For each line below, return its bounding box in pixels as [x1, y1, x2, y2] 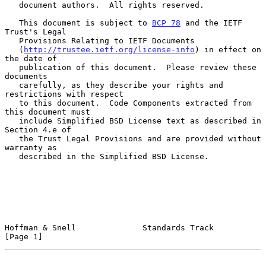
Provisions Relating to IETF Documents [5, 36, 19, 45]
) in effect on [195, 45, 261, 54]
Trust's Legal [5, 27, 66, 36]
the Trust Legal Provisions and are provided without [5, 134, 19, 143]
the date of [5, 53, 57, 63]
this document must [5, 107, 90, 116]
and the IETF [180, 18, 242, 27]
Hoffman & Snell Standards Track [5, 223, 214, 232]
